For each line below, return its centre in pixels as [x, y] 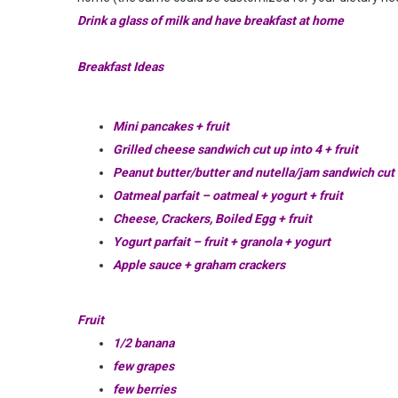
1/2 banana [143, 342]
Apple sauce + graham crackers [199, 264]
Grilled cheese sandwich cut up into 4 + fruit [235, 149]
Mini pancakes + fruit [171, 126]
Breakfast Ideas [120, 66]
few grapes [143, 366]
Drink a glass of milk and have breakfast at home [211, 20]
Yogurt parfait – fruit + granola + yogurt [222, 241]
